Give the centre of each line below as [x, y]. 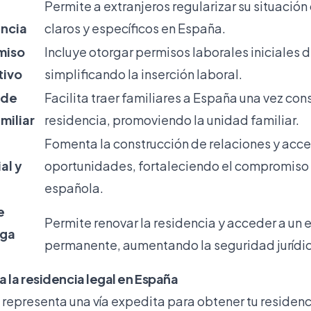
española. [74, 187]
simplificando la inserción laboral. [143, 74]
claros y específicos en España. [135, 28]
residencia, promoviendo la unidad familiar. [172, 119]
